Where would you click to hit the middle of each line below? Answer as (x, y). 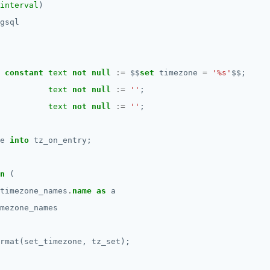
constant (24, 73)
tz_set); (111, 241)
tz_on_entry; (63, 140)
